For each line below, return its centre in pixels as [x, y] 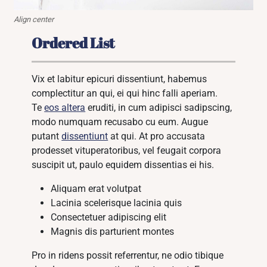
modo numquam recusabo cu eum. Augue [120, 122]
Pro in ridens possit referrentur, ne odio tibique [128, 256]
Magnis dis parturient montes [113, 232]
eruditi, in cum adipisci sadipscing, [159, 108]
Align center [34, 20]
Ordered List [73, 43]
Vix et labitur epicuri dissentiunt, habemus [119, 79]
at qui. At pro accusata [157, 136]
